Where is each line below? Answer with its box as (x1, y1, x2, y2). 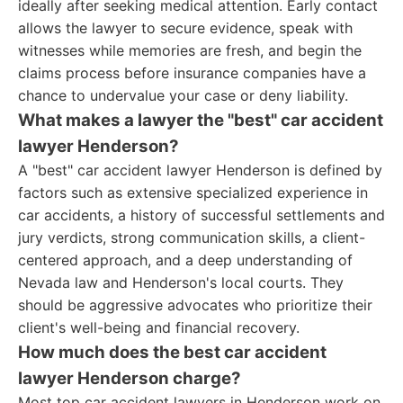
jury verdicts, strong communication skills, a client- (18, 228, 365, 246)
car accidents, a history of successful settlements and (18, 206, 385, 224)
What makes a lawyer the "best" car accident (18, 110, 383, 130)
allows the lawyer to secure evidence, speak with (18, 19, 353, 37)
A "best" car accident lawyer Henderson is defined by (18, 161, 382, 179)
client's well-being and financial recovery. (18, 318, 300, 336)
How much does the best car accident (18, 342, 327, 363)
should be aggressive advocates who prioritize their (18, 296, 372, 314)
